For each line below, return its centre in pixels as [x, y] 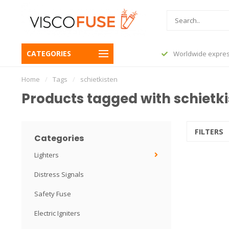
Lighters [47, 155]
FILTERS [210, 132]
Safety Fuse [53, 194]
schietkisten [99, 79]
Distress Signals [59, 174]
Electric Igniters [57, 213]
